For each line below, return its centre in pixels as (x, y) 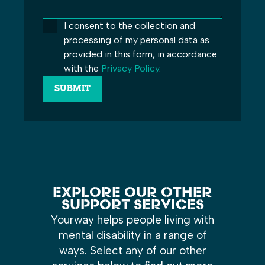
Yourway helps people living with (132, 219)
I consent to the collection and (130, 26)
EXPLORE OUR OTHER (132, 193)
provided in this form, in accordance (140, 54)
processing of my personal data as (137, 40)
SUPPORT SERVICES (132, 206)
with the (83, 69)
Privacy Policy (130, 69)
